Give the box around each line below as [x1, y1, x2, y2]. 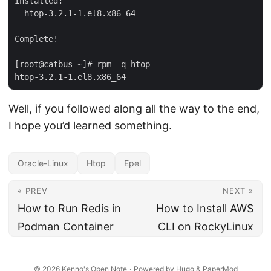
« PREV [18, 186, 48, 195]
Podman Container [18, 220, 114, 233]
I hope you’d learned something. [8, 119, 172, 132]
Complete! [15, 34, 58, 44]
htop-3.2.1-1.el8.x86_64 [15, 8, 135, 18]
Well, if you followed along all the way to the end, [8, 102, 260, 115]
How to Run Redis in [18, 202, 121, 215]
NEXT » [223, 186, 253, 195]
